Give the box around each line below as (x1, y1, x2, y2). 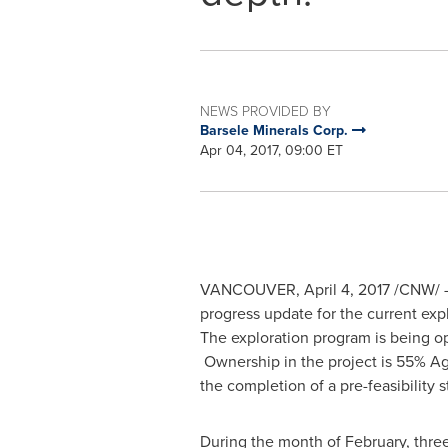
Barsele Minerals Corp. (199, 120, 352, 141)
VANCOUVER (199, 278, 296, 301)
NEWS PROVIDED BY (199, 101, 331, 120)
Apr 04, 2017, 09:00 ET (199, 140, 343, 161)
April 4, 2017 (303, 278, 390, 301)
